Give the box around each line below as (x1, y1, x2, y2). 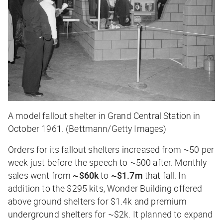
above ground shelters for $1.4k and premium (8, 195, 187, 208)
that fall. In (142, 169, 186, 182)
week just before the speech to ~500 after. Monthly (8, 156, 207, 169)
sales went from (8, 169, 73, 182)
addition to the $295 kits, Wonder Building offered (8, 182, 203, 195)
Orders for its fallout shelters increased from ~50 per (8, 143, 215, 156)
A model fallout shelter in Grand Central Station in (8, 110, 201, 122)
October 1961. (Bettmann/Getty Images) (8, 122, 167, 135)
